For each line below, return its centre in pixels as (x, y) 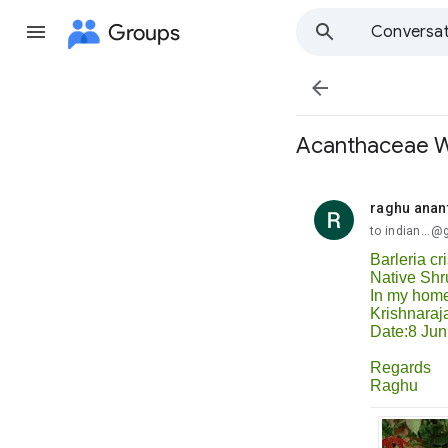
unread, (394, 215)
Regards (400, 367)
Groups (144, 32)
